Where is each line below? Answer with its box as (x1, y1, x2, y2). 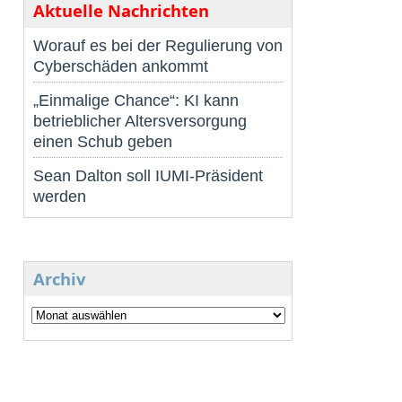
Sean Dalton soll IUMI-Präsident (33, 166, 263, 186)
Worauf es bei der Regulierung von (33, 36, 283, 56)
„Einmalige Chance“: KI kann (33, 91, 239, 110)
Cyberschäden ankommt (33, 57, 208, 76)
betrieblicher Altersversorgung (33, 111, 247, 131)
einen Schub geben (33, 132, 172, 152)
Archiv (33, 267, 85, 291)
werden (33, 187, 86, 206)
